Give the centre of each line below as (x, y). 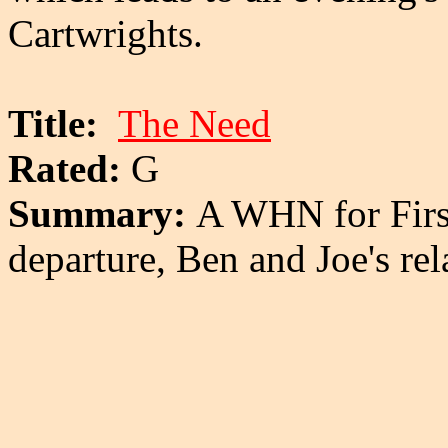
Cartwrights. (105, 33)
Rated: (64, 168)
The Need (194, 123)
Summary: (102, 213)
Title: (63, 123)
